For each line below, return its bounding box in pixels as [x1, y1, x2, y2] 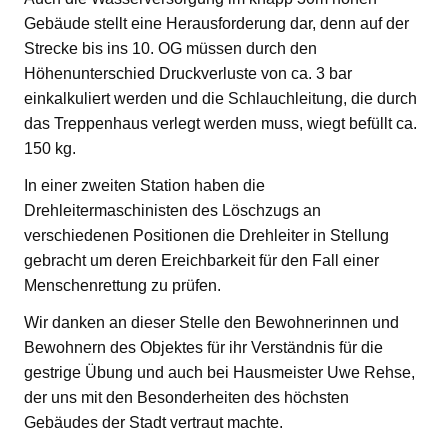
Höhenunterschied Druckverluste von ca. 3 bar [24, 65, 352, 83]
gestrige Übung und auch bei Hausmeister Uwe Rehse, [24, 364, 415, 382]
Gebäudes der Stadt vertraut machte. [24, 414, 283, 432]
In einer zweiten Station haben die [24, 177, 265, 195]
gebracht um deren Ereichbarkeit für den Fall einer [24, 252, 379, 270]
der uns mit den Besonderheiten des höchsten [24, 389, 349, 407]
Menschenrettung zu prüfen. [24, 277, 221, 295]
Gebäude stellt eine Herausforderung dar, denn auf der [24, 15, 409, 33]
